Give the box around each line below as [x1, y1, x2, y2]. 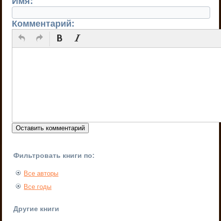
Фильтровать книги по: [13, 151, 95, 159]
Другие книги [13, 204, 60, 213]
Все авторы [24, 169, 59, 177]
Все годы [24, 183, 52, 190]
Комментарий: [12, 18, 75, 29]
